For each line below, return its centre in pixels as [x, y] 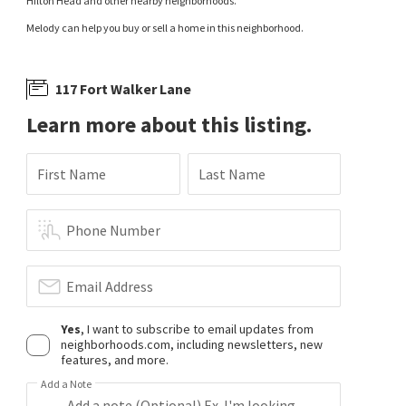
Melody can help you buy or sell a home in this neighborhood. [165, 28]
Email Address [110, 286]
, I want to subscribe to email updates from [198, 329]
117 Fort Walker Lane [124, 88]
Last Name [232, 174]
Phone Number [114, 230]
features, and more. [115, 360]
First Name [72, 174]
